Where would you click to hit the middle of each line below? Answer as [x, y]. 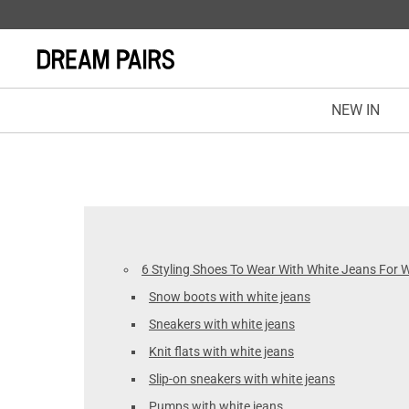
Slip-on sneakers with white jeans [242, 379]
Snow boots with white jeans [230, 297]
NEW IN [356, 110]
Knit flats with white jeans [221, 351]
